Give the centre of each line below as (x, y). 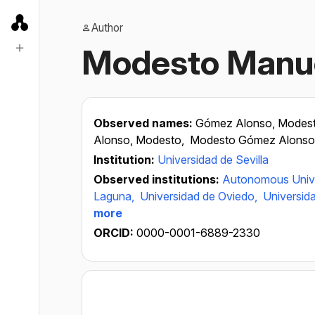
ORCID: (115, 233)
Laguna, (115, 196)
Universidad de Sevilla (213, 160)
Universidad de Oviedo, (200, 196)
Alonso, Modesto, (140, 140)
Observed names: (144, 123)
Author (107, 28)
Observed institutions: (158, 179)
